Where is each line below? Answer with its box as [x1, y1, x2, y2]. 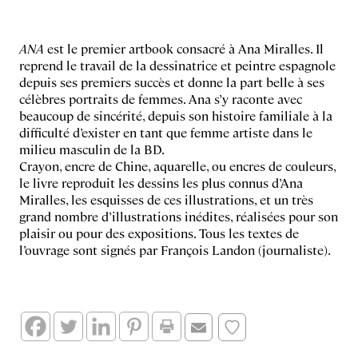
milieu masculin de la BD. [19, 141, 165, 157]
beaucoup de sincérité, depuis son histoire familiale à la [19, 107, 332, 124]
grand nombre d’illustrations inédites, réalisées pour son [19, 208, 338, 225]
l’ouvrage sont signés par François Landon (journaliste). [19, 241, 331, 258]
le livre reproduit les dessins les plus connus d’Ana [19, 174, 303, 191]
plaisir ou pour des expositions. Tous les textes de [19, 225, 299, 241]
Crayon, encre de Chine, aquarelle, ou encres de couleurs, [19, 157, 336, 174]
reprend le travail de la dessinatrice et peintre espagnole [19, 57, 336, 74]
